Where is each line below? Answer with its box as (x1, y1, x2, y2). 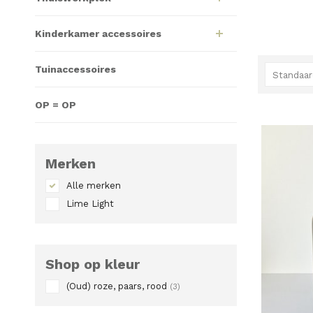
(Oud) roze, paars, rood (66, 281, 170, 291)
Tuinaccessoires (35, 64, 116, 75)
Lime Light (66, 198, 114, 209)
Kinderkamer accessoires (35, 28, 161, 39)
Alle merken (66, 180, 121, 191)
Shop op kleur (45, 256, 140, 272)
